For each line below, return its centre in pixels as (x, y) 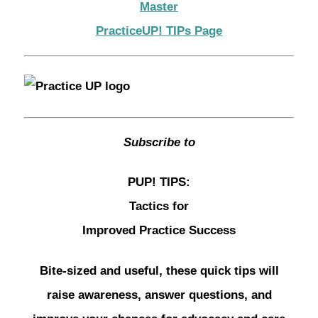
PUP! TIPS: (159, 182)
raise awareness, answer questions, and (159, 295)
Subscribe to (159, 142)
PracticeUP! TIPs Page (159, 31)
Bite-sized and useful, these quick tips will (159, 270)
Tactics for (159, 207)
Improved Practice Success (159, 231)
